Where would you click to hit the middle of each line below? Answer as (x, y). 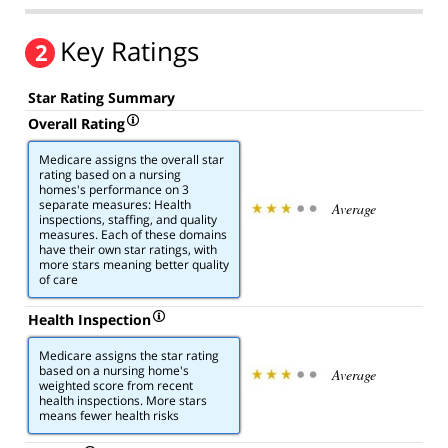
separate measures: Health (115, 205)
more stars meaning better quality (134, 265)
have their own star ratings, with (128, 250)
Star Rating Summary (101, 97)
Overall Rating (76, 123)
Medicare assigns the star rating (129, 356)
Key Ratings (129, 50)
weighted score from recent (116, 386)
